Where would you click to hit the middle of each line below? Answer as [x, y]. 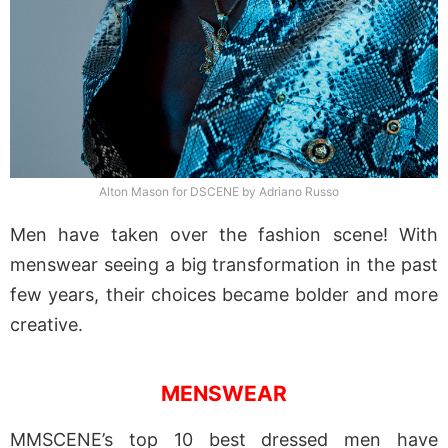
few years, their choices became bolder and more [224, 295]
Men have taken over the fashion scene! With [224, 235]
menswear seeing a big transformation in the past [224, 265]
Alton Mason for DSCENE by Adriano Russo [219, 191]
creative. [46, 325]
